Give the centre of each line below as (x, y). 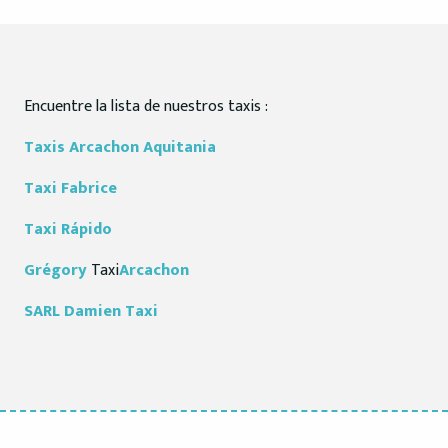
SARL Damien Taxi (91, 311)
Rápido (86, 229)
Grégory (57, 270)
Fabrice (89, 188)
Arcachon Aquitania (142, 147)
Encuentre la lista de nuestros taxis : (146, 106)
